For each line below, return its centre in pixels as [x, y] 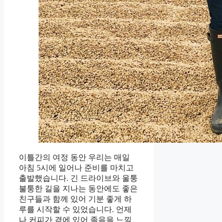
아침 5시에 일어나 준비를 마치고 [76, 168]
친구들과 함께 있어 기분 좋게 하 [75, 199]
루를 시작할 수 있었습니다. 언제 [75, 210]
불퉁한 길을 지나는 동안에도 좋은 [78, 189]
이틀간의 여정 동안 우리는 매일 [74, 158]
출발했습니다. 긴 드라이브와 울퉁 [78, 178]
